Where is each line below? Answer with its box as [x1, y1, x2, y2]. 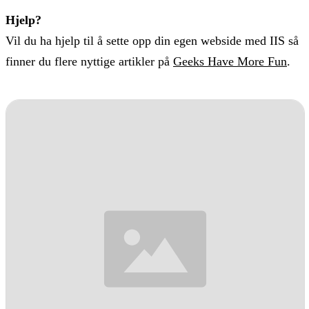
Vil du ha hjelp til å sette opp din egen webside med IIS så [6, 33, 299, 48]
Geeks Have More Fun [173, 54, 287, 68]
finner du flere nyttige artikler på [6, 54, 173, 68]
